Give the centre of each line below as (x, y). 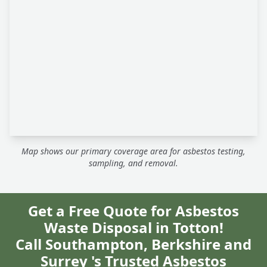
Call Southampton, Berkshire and (133, 244)
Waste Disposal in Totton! (133, 228)
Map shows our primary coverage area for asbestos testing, (133, 151)
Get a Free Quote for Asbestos (133, 211)
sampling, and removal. (133, 163)
